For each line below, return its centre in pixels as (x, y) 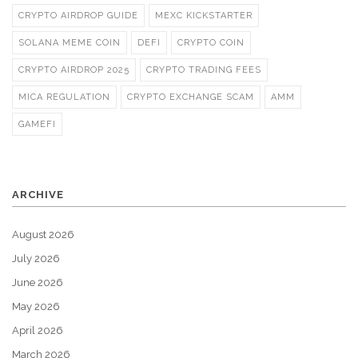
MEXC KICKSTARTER (204, 16)
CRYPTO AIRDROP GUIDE (78, 16)
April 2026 (38, 331)
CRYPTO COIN (211, 43)
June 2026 (38, 283)
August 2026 (43, 235)
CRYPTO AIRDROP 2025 (74, 70)
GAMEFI (37, 125)
